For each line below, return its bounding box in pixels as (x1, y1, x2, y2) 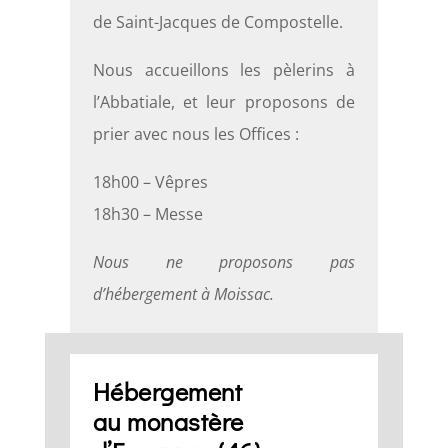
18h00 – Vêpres (92, 171, 208, 194)
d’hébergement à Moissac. (92, 283, 274, 306)
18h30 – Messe (92, 203, 203, 226)
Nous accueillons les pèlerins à (92, 59, 356, 82)
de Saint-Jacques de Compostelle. (92, 11, 343, 34)
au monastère (92, 404, 244, 438)
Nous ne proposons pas (92, 251, 356, 274)
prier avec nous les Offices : (92, 123, 299, 146)
